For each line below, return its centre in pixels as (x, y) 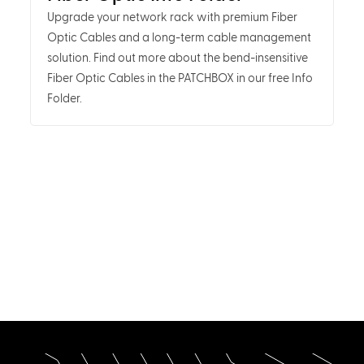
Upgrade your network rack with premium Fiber (172, 18)
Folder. (64, 99)
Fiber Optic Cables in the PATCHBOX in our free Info (180, 79)
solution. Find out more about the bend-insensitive (177, 58)
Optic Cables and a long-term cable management (179, 38)
